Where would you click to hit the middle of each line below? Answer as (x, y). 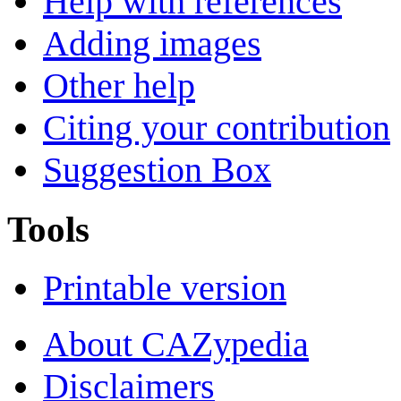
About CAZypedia (176, 345)
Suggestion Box (157, 170)
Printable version (165, 288)
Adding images (152, 44)
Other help (119, 86)
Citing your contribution (217, 128)
